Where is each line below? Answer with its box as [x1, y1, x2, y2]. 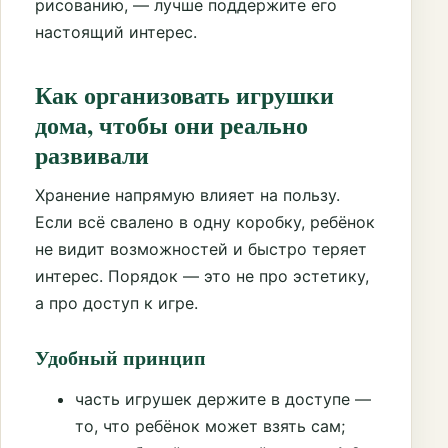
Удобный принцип [35, 342, 206, 372]
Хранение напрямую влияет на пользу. [35, 184, 340, 205]
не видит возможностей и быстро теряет [35, 238, 367, 259]
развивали [35, 136, 149, 172]
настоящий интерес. [35, 22, 197, 43]
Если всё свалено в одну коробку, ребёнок [35, 211, 375, 232]
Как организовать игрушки [35, 76, 334, 112]
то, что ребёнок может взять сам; [75, 415, 345, 436]
